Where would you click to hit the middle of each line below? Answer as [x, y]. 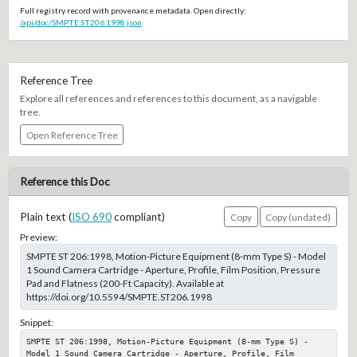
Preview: [38, 237]
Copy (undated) [298, 217]
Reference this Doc [65, 181]
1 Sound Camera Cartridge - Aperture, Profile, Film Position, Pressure [173, 270]
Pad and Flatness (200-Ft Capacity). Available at [125, 284]
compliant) [138, 217]
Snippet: [36, 322]
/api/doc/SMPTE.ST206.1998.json [80, 23]
